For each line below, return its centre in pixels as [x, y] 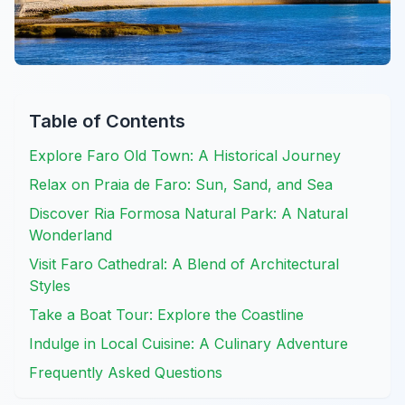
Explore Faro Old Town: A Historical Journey [185, 156]
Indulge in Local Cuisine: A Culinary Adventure [188, 344]
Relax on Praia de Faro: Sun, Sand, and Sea [181, 185]
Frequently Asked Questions [126, 373]
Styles [50, 286]
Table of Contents [107, 122]
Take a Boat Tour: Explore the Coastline [166, 315]
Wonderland [71, 235]
